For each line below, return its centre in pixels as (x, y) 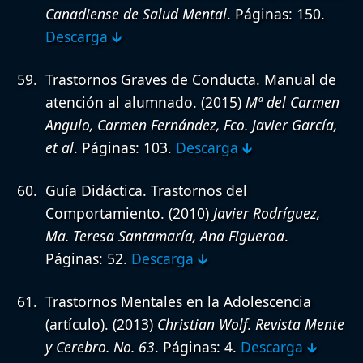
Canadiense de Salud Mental (136, 14)
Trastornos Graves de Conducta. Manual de (191, 80)
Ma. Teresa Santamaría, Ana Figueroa (165, 236)
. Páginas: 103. (125, 148)
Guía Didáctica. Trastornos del (146, 191)
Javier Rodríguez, (267, 214)
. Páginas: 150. (276, 14)
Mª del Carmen (293, 102)
